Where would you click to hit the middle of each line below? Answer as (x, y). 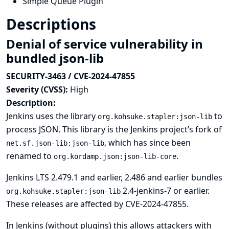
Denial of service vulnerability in (105, 44)
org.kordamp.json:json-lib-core (115, 156)
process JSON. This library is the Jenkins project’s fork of (114, 129)
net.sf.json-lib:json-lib (55, 143)
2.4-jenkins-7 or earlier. (165, 191)
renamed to (30, 156)
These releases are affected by (66, 204)
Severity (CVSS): (38, 89)
